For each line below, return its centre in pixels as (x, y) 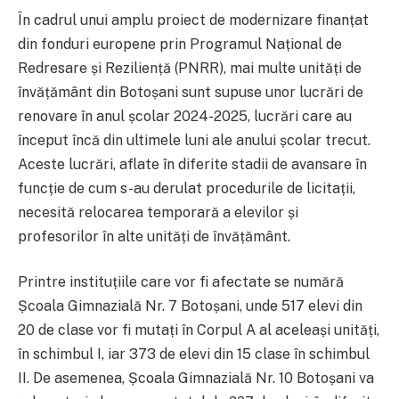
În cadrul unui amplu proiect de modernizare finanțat (193, 20)
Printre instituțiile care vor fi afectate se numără (181, 282)
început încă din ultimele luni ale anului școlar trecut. (194, 140)
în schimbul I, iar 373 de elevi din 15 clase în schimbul (194, 354)
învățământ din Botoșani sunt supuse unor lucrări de (191, 92)
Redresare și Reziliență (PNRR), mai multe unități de (190, 68)
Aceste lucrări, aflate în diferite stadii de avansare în (192, 164)
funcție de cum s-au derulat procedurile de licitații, (187, 188)
